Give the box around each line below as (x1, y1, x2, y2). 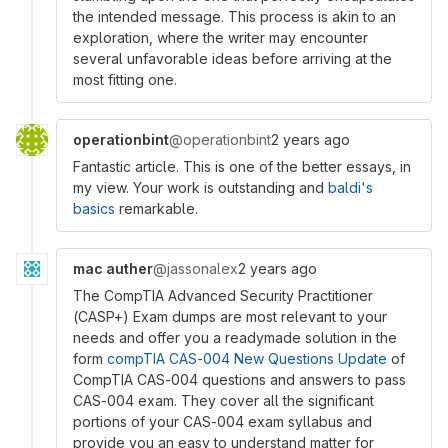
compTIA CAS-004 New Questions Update (107, 350, 387, 367)
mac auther (73, 260, 153, 277)
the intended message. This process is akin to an (73, 8, 396, 25)
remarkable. (115, 200, 198, 217)
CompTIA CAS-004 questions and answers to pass (73, 371, 406, 388)
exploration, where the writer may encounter (73, 29, 368, 46)
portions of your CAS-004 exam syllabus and (73, 413, 372, 430)
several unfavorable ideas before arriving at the (73, 50, 392, 67)
